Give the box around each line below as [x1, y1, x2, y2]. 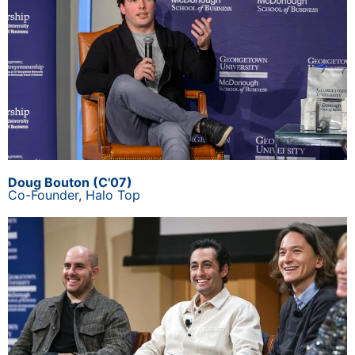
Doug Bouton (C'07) [8, 174, 132, 191]
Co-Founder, [8, 187, 86, 204]
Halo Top [86, 187, 140, 204]
